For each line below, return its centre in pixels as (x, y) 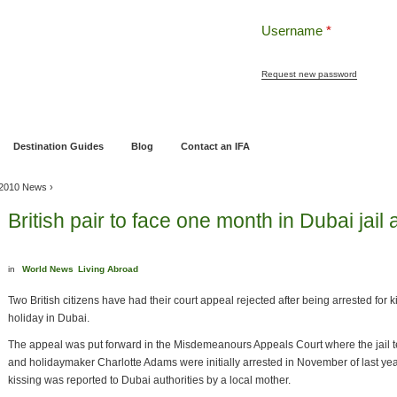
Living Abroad (108, 269)
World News (48, 269)
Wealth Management (245, 113)
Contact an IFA (215, 146)
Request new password (309, 74)
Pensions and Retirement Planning (103, 113)
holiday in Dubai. (49, 318)
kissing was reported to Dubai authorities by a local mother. (149, 380)
